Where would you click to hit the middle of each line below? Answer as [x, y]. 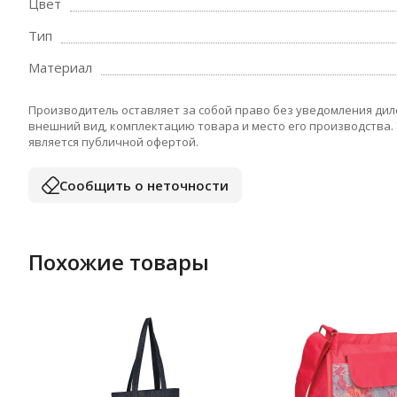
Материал [60, 67]
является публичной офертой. [113, 142]
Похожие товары [119, 262]
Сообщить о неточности [144, 185]
